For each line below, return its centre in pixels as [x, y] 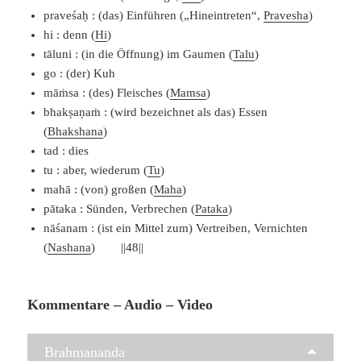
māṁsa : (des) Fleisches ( [107, 93]
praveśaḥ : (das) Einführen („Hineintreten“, [154, 16]
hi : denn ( [70, 35]
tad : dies [66, 151]
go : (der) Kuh [80, 74]
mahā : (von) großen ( [99, 190]
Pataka [212, 209]
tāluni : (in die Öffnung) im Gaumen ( [139, 54]
